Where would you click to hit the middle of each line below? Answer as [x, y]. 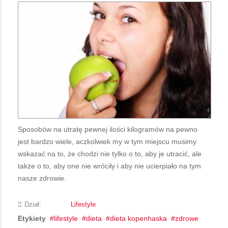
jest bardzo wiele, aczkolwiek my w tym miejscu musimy [107, 141]
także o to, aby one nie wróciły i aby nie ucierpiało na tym [109, 166]
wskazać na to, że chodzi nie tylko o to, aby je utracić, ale [110, 153]
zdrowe [187, 218]
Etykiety [32, 218]
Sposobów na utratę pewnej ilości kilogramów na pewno [108, 129]
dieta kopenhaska [138, 218]
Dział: [33, 204]
